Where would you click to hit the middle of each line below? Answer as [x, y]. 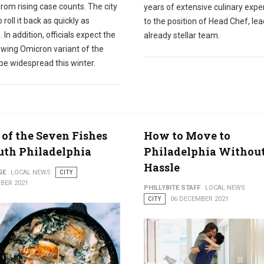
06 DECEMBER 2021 [199, 199]
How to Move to [187, 135]
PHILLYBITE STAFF [172, 187]
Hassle [161, 167]
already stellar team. [181, 35]
